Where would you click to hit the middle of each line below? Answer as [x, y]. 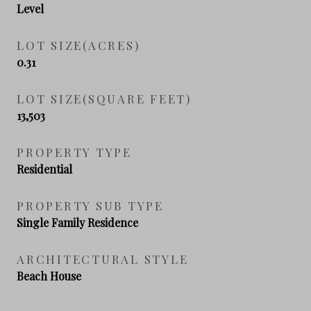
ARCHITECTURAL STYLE [103, 259]
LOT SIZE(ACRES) [78, 45]
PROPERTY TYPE [74, 152]
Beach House [49, 276]
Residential [44, 169]
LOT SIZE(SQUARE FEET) [104, 98]
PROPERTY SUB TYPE [90, 205]
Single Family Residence [77, 222]
